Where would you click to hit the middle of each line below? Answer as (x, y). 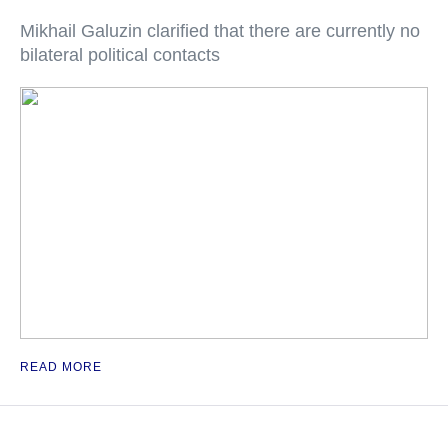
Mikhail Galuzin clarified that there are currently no (220, 31)
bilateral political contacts (120, 55)
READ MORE (61, 367)
